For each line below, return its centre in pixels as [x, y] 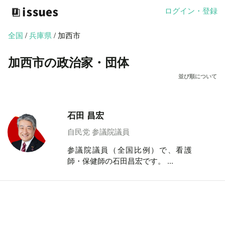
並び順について [198, 76]
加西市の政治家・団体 [69, 62]
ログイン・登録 [191, 11]
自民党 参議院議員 [98, 131]
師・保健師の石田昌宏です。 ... [120, 160]
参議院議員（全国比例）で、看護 [130, 149]
